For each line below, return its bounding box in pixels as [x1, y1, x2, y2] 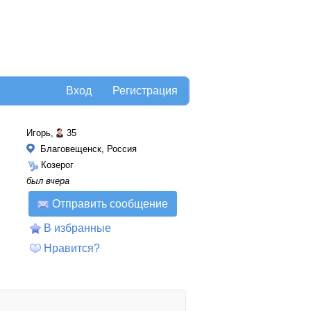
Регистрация [112, 85, 178, 96]
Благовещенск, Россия [37, 144, 137, 154]
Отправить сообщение [52, 198, 168, 210]
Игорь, [26, 128, 53, 138]
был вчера [26, 176, 69, 186]
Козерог [41, 160, 74, 170]
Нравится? [44, 242, 100, 254]
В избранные [44, 222, 111, 234]
